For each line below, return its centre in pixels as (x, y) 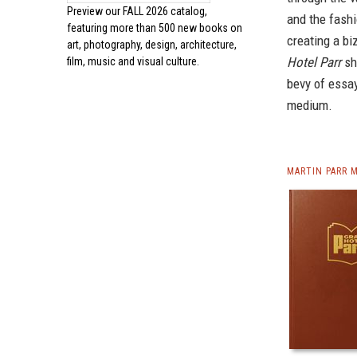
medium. (310, 105)
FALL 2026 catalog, (165, 11)
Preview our (95, 11)
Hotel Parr (314, 62)
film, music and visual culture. (133, 61)
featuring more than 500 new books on (155, 28)
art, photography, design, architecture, (152, 45)
